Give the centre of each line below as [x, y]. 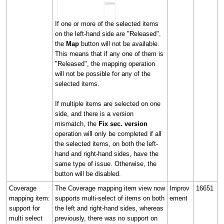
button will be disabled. [88, 174]
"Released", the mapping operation [105, 64]
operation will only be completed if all [108, 134]
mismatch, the [77, 124]
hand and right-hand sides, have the [107, 154]
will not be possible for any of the [103, 74]
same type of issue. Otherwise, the [106, 164]
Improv [179, 188]
